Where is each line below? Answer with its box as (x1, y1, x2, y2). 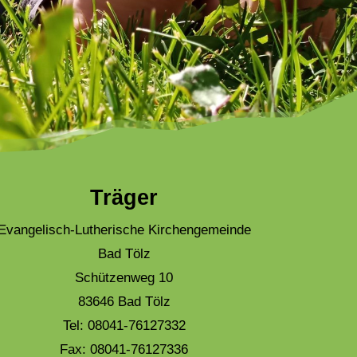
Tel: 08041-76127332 (62, 318, 186, 334)
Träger (90, 186, 159, 210)
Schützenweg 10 (75, 270, 174, 286)
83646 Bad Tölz (77, 294, 171, 310)
